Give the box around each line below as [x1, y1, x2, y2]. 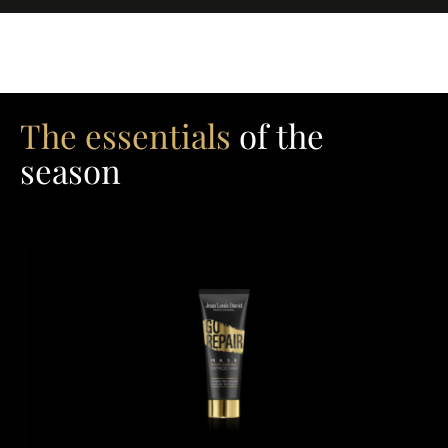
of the [231, 113, 324, 158]
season [20, 148, 121, 193]
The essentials [20, 113, 231, 158]
